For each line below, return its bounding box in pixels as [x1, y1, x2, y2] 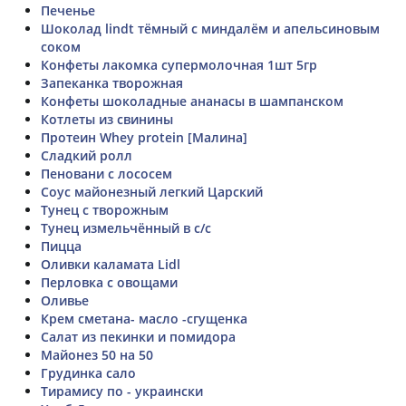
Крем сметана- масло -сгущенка [41, 309, 247, 327]
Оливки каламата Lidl [41, 255, 180, 273]
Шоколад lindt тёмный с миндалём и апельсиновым [41, 19, 380, 37]
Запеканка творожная [41, 73, 183, 92]
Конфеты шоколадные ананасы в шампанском [41, 92, 343, 110]
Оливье [41, 291, 89, 309]
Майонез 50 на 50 [41, 345, 153, 363]
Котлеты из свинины [41, 110, 173, 128]
